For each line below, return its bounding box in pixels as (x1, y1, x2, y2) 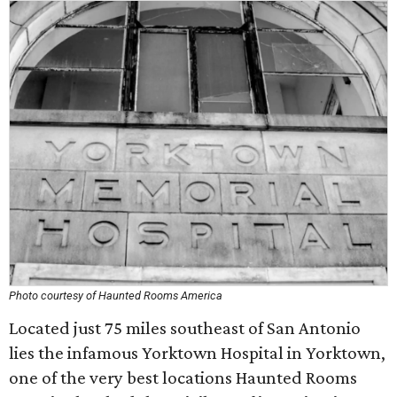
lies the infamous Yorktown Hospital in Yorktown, (9, 342, 385, 363)
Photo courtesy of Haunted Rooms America (9, 289, 222, 302)
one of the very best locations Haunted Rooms (9, 367, 357, 388)
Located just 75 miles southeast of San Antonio (9, 317, 361, 339)
